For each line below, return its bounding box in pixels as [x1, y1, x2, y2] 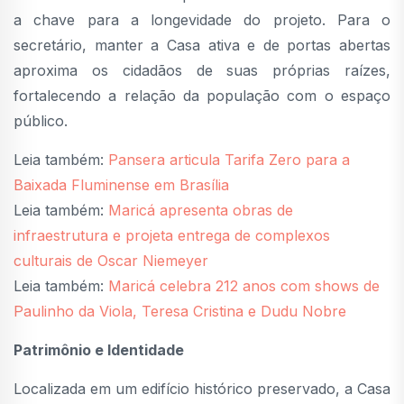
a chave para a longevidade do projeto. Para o [14, 11, 390, 30]
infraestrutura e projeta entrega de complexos [14, 226, 330, 245]
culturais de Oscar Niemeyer [14, 252, 208, 271]
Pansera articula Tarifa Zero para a [108, 151, 350, 170]
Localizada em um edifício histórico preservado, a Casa [14, 380, 390, 399]
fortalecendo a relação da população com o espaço [14, 87, 390, 106]
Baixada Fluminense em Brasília [14, 176, 229, 195]
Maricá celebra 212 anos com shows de [108, 277, 380, 296]
